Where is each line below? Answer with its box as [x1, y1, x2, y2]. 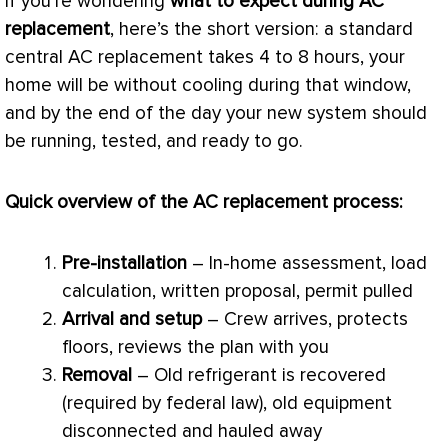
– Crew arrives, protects [202, 308, 408, 332]
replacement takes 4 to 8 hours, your [93, 45, 405, 69]
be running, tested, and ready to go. [5, 129, 303, 153]
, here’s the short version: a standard [110, 17, 413, 41]
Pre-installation [62, 252, 187, 276]
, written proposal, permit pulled [152, 280, 413, 304]
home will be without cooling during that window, [5, 73, 411, 97]
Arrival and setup [62, 308, 202, 332]
